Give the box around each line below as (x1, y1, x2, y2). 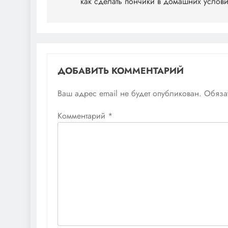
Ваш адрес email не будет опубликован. (58, 88, 202, 100)
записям (56, 13, 105, 31)
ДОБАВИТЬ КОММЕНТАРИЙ (58, 64, 184, 78)
